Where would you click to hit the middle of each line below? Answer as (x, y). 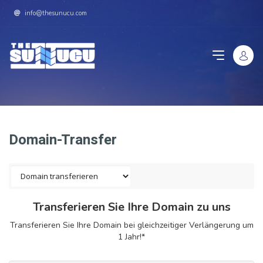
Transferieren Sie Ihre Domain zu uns (131, 207)
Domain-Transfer (63, 140)
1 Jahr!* (131, 237)
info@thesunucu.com (55, 13)
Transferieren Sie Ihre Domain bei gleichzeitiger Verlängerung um (131, 225)
